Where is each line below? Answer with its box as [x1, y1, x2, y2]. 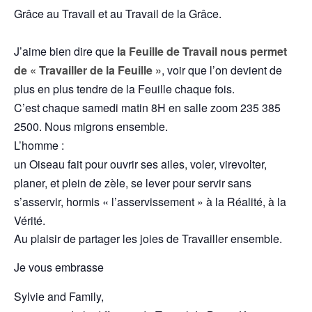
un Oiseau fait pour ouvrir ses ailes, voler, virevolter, [14, 155, 267, 172]
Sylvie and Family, [14, 288, 104, 304]
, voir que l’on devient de [162, 61, 282, 78]
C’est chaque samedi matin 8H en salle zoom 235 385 [14, 99, 281, 116]
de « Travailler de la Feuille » [14, 61, 162, 78]
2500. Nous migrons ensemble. [14, 118, 168, 134]
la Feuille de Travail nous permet [117, 42, 287, 59]
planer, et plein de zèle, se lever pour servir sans [14, 174, 251, 191]
